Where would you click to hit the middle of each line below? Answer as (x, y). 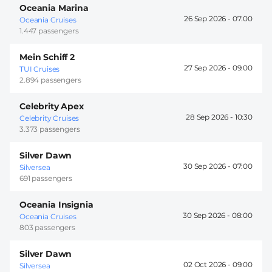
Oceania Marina (54, 8)
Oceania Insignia (56, 204)
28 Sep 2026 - (210, 117)
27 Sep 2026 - (208, 68)
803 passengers (47, 227)
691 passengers (46, 178)
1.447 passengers (49, 30)
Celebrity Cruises (49, 118)
